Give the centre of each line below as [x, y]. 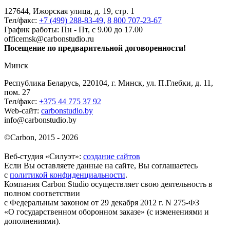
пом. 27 [17, 92]
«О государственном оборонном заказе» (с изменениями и [107, 212]
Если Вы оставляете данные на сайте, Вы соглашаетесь [101, 165]
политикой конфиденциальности [68, 175]
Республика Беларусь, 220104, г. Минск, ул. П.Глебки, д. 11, [109, 83]
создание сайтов [112, 156]
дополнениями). [32, 221]
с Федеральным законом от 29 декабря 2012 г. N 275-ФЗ [102, 202]
